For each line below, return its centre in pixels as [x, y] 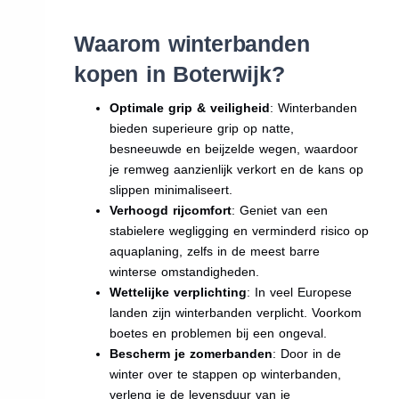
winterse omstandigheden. [185, 271]
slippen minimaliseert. [171, 189]
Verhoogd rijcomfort [171, 210]
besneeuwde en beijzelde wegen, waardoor [234, 148]
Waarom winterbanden [192, 43]
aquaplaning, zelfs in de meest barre [215, 251]
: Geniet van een [280, 210]
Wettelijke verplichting [179, 292]
